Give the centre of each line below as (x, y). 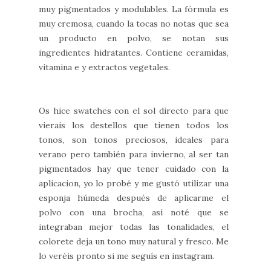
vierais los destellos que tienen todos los (134, 125)
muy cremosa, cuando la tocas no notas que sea (134, 23)
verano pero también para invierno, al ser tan (134, 154)
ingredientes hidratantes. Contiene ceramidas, (134, 52)
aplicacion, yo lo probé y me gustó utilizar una (134, 183)
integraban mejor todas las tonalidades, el (134, 227)
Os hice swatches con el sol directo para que (134, 110)
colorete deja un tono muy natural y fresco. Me (134, 241)
